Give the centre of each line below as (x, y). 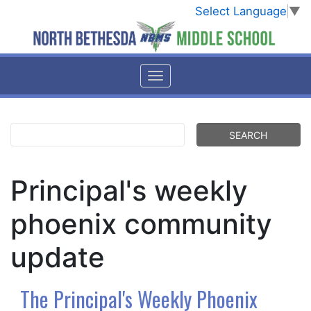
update (61, 258)
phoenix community (141, 224)
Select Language (241, 11)
